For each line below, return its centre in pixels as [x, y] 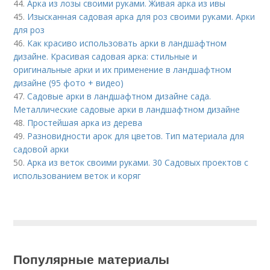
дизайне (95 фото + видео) [69, 83]
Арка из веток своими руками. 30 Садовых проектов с [138, 162]
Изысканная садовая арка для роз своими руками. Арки [141, 16]
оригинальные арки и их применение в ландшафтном [123, 69]
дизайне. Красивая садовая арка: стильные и [105, 56]
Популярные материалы [92, 258]
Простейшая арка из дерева [85, 122]
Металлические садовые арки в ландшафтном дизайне [127, 109]
